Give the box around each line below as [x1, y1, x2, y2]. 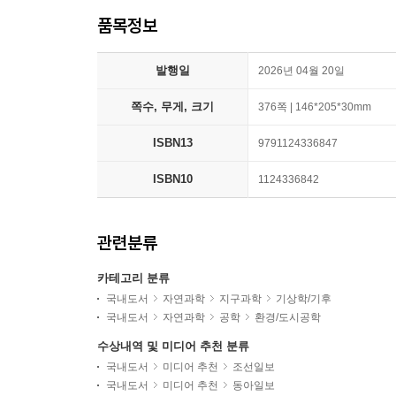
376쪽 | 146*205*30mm [258, 101, 371, 113]
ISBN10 [152, 172, 193, 186]
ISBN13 [152, 136, 193, 149]
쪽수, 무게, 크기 [131, 100, 214, 113]
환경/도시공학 [255, 311, 321, 324]
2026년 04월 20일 [258, 65, 345, 77]
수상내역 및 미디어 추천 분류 [97, 339, 249, 353]
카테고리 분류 [97, 271, 170, 285]
